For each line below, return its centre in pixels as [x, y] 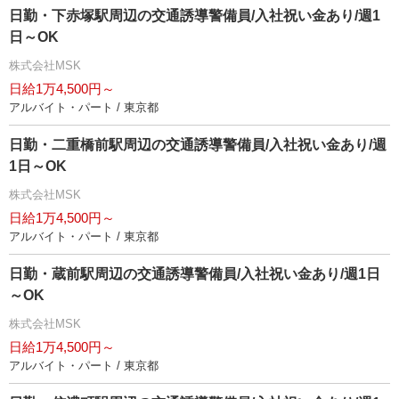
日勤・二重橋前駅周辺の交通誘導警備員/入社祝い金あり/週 [198, 145]
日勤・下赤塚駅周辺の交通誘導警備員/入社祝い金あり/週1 [195, 16]
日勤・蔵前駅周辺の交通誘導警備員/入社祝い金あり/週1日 [195, 274]
